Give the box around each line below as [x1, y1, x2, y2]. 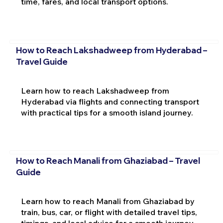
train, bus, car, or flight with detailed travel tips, [20, 207, 197, 218]
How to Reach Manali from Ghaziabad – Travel [15, 155, 200, 166]
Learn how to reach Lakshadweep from [20, 85, 169, 96]
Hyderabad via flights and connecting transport [20, 96, 199, 107]
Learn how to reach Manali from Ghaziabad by [20, 196, 195, 207]
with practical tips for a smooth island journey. [20, 107, 193, 117]
